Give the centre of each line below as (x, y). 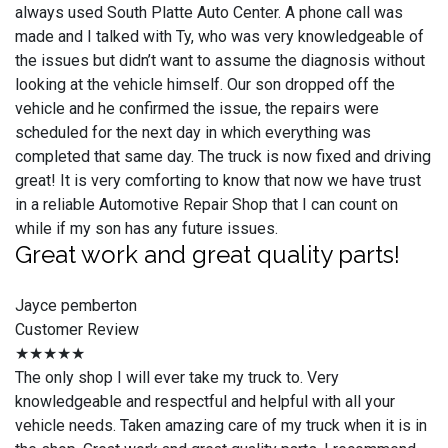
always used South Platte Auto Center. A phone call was (209, 12)
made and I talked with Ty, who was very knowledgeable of (219, 36)
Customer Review (77, 329)
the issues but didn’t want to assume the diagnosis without (220, 60)
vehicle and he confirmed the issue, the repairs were (197, 108)
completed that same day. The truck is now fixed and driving (223, 156)
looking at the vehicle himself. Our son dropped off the (205, 84)
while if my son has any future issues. (146, 228)
